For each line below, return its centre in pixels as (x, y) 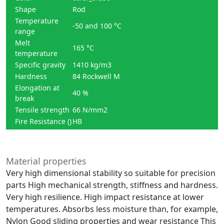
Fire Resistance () (43, 121)
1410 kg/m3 (92, 65)
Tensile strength (42, 110)
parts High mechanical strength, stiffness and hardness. (112, 185)
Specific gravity (40, 65)
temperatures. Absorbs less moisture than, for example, (112, 209)
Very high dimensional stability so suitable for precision (111, 173)
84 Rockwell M (96, 76)
